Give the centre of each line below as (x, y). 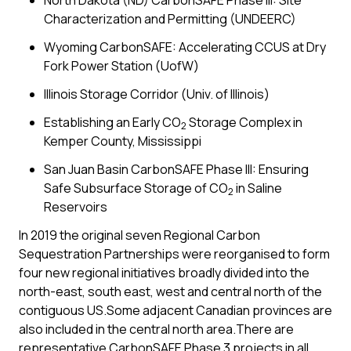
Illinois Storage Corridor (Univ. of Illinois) (157, 94)
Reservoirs (76, 207)
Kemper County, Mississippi (123, 141)
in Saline (258, 188)
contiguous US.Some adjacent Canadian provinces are (175, 310)
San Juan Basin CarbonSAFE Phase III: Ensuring (176, 169)
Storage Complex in (244, 122)
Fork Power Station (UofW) (121, 66)
